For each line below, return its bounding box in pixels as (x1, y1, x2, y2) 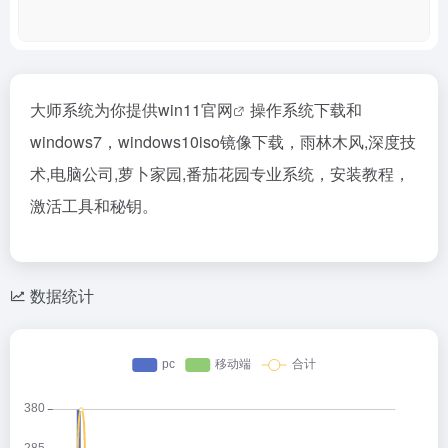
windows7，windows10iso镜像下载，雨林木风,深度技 (30, 130, 416, 153)
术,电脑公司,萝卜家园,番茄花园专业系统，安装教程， (30, 162, 410, 185)
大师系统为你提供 (30, 98, 158, 121)
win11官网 (158, 98, 233, 121)
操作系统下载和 (250, 98, 362, 121)
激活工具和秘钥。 (30, 194, 158, 217)
